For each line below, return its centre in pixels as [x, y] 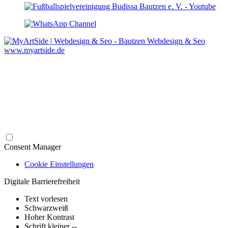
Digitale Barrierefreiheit [42, 181]
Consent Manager [33, 147]
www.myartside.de [34, 50]
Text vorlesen [46, 198]
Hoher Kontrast [49, 217]
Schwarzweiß [46, 208]
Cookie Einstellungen [59, 164]
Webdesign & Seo [176, 41]
